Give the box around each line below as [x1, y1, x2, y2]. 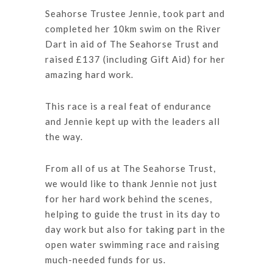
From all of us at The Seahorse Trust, [45, 162, 216, 174]
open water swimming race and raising [45, 238, 220, 250]
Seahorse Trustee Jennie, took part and [45, 7, 225, 19]
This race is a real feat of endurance [45, 100, 211, 112]
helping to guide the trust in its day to [45, 208, 221, 219]
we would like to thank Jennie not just [45, 177, 218, 189]
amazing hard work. [45, 68, 133, 80]
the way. [45, 130, 83, 142]
